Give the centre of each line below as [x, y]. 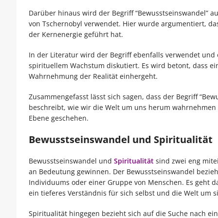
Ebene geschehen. [58, 118]
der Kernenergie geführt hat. [76, 35]
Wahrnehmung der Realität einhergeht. [93, 76]
